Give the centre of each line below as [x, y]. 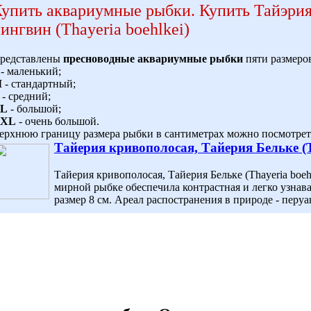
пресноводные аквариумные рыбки [153, 59]
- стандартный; [39, 84]
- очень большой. [58, 121]
